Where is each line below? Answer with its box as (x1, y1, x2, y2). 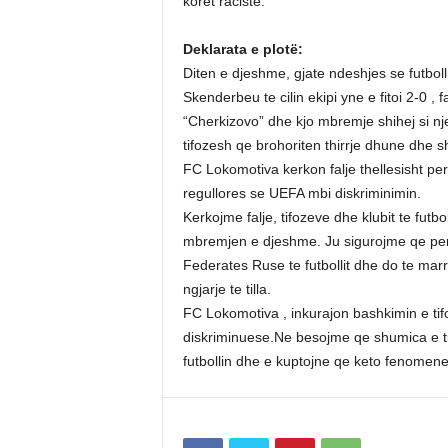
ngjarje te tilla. (182, 281, 271, 297)
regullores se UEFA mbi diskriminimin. (182, 185, 421, 201)
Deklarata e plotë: (182, 41, 303, 57)
